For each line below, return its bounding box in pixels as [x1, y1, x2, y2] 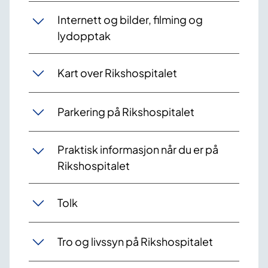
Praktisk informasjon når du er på [57, 142, 218, 156]
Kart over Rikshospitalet [57, 66, 177, 80]
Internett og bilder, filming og [57, 12, 203, 26]
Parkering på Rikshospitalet [57, 105, 194, 119]
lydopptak [57, 28, 111, 42]
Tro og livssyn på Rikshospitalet [57, 234, 213, 249]
